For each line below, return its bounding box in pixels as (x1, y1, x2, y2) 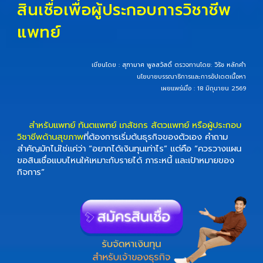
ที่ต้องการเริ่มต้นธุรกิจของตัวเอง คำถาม (83, 130, 228, 144)
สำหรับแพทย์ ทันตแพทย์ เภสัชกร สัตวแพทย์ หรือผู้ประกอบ (29, 119, 242, 132)
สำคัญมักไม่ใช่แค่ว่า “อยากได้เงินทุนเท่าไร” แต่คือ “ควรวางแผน (17, 142, 242, 156)
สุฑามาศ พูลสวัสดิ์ (122, 60, 172, 70)
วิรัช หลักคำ (214, 60, 246, 70)
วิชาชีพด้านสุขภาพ (17, 130, 84, 144)
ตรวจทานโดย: (171, 60, 214, 70)
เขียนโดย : (91, 60, 122, 70)
